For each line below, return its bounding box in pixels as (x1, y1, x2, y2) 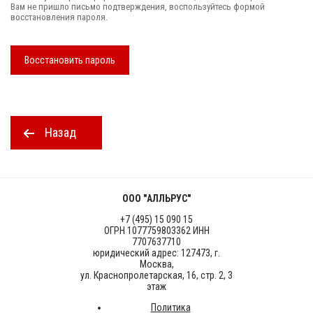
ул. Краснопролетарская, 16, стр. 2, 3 (80, 270, 233, 282)
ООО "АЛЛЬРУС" (122, 193, 191, 205)
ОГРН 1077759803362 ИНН (103, 225, 210, 237)
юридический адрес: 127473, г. (93, 247, 220, 259)
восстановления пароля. (10, 11, 108, 22)
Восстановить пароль (24, 54, 115, 66)
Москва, (139, 259, 174, 270)
